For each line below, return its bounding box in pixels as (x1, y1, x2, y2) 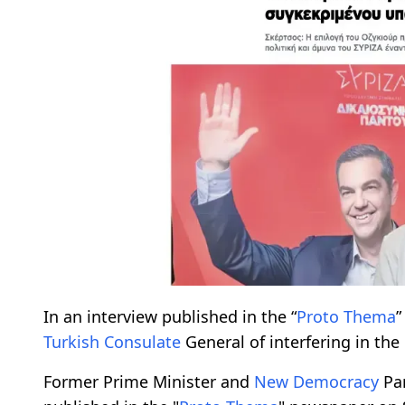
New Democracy (254, 370, 379, 392)
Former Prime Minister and (43, 370, 254, 392)
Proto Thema (297, 305, 396, 327)
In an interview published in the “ (43, 305, 297, 327)
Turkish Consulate (43, 330, 181, 353)
